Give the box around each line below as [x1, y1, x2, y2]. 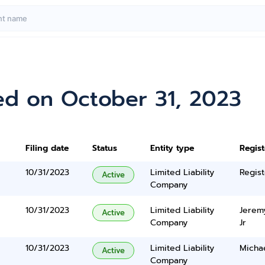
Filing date [25, 142, 69, 154]
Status [92, 142, 118, 154]
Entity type [150, 142, 194, 154]
